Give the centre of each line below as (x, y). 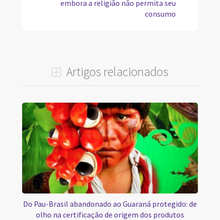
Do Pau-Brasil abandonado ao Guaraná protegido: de (110, 204)
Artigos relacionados (116, 72)
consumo (160, 14)
